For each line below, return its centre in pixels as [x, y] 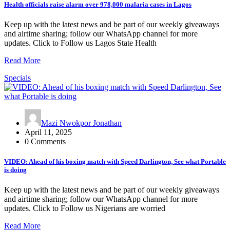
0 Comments [45, 141]
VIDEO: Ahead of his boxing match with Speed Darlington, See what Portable [115, 162]
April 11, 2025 [48, 132]
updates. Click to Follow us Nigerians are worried [85, 208]
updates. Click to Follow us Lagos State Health [80, 43]
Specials [17, 78]
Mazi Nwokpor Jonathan [81, 123]
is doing [15, 170]
